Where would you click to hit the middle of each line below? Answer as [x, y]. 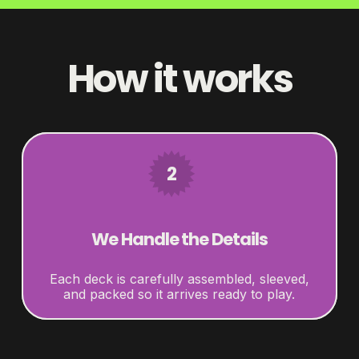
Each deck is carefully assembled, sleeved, [179, 278]
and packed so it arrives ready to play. [179, 294]
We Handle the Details [179, 239]
